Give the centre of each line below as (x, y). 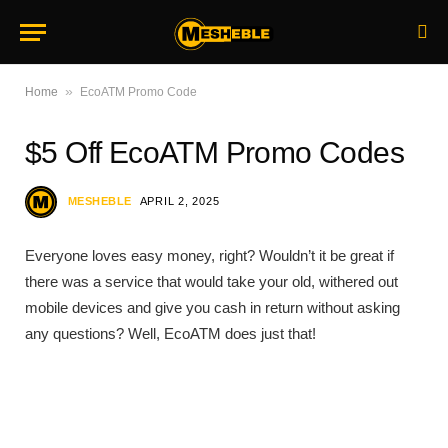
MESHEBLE (100, 200)
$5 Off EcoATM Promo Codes (214, 152)
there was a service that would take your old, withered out (211, 281)
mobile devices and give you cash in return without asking (212, 307)
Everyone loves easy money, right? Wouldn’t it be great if (209, 255)
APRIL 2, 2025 (179, 200)
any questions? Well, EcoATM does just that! (170, 333)
